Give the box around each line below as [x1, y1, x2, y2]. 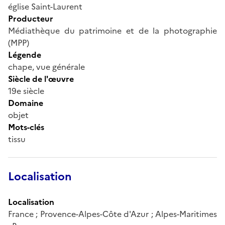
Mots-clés [8, 121, 44, 133]
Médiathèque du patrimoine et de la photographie [8, 24, 217, 37]
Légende [8, 48, 41, 61]
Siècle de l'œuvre [8, 72, 74, 85]
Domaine [8, 96, 43, 109]
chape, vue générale [8, 60, 85, 73]
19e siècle [8, 84, 44, 97]
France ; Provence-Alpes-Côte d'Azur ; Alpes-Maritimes [8, 207, 217, 220]
